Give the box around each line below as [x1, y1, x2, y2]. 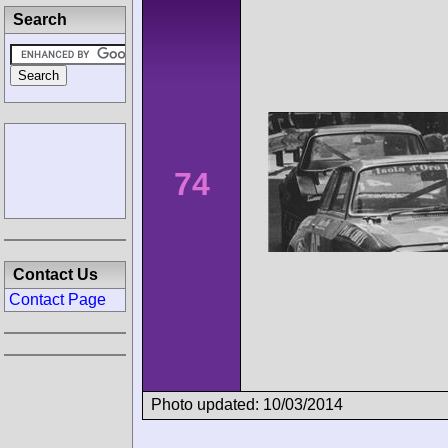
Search [13, 11, 67, 28]
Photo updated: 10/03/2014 [151, 395, 343, 413]
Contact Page [9, 291, 106, 308]
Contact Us [13, 266, 98, 283]
